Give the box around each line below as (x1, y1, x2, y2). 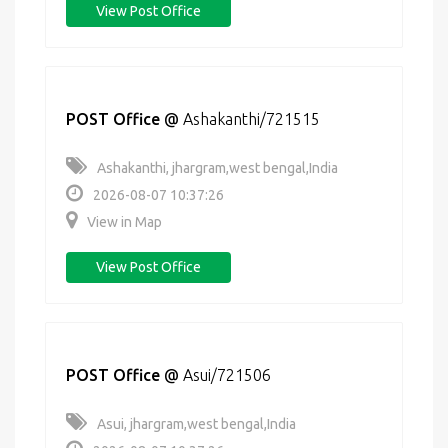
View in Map (87, 214, 162, 230)
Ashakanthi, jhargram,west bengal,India (97, 160, 338, 176)
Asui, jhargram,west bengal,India (97, 416, 296, 432)
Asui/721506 (183, 366, 271, 384)
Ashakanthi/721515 (183, 110, 320, 128)
